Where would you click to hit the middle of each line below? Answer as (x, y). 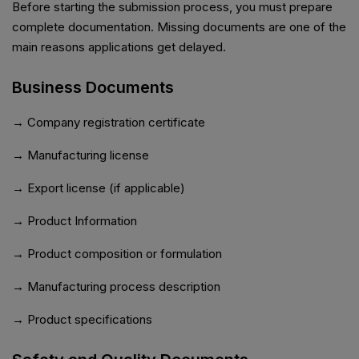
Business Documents (93, 88)
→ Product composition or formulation (117, 254)
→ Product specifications (82, 320)
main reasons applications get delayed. (119, 47)
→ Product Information (75, 221)
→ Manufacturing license (81, 155)
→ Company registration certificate (109, 123)
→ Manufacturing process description (116, 287)
